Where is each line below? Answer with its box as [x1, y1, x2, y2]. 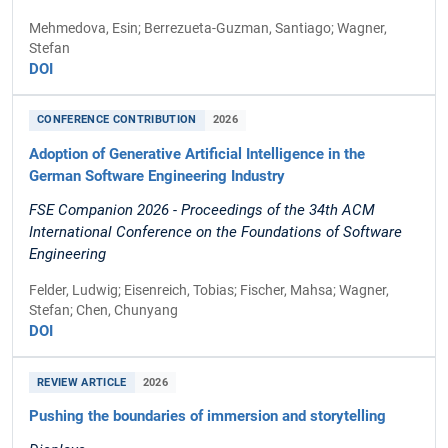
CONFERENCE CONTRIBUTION [37, 113, 197, 127]
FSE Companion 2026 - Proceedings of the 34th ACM [29, 200, 375, 219]
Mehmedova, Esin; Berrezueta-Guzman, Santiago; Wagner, [29, 19, 387, 36]
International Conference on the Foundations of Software [29, 222, 402, 241]
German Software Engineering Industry [29, 166, 285, 185]
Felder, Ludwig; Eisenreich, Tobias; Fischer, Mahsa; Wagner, [29, 282, 389, 299]
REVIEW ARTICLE [37, 375, 127, 389]
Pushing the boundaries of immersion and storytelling [29, 407, 386, 426]
